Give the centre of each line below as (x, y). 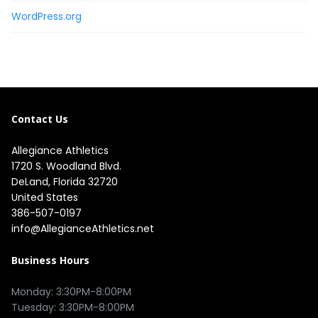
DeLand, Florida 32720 (65, 181)
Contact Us (40, 119)
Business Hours (50, 260)
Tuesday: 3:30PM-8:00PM (73, 307)
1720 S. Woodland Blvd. (68, 166)
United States (45, 197)
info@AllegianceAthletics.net (83, 228)
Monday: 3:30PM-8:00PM (71, 291)
